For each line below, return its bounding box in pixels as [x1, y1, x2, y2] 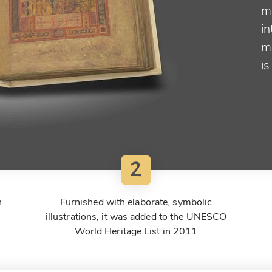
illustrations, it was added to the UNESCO [45, 209, 227, 223]
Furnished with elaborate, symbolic [59, 195, 212, 209]
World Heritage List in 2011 [74, 224, 198, 238]
